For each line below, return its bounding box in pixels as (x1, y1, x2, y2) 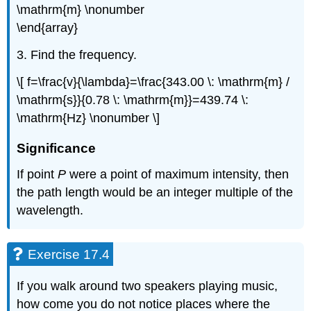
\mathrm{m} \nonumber (17, 3, 145, 17)
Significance (17, 141, 96, 156)
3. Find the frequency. (17, 48, 137, 62)
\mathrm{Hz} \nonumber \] (17, 111, 160, 126)
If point (17, 167, 58, 182)
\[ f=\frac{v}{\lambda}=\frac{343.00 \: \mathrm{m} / (17, 75, 290, 90)
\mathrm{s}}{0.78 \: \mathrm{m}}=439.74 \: (17, 93, 249, 108)
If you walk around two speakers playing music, (17, 278, 278, 293)
